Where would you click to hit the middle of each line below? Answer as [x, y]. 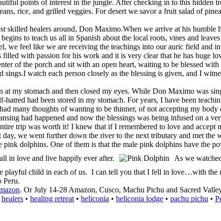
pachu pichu [189, 198]
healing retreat [52, 198]
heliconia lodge [140, 198]
